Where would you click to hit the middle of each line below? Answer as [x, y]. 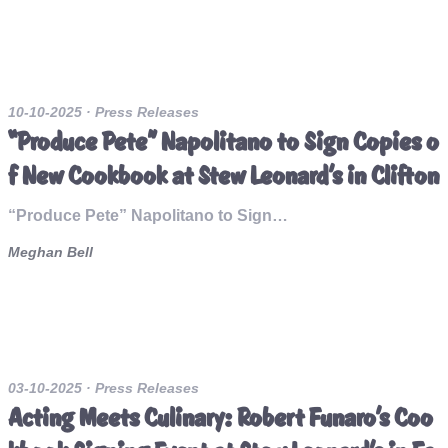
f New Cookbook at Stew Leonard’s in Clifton [223, 176]
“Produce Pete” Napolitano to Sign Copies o [223, 142]
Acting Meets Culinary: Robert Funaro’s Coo [220, 418]
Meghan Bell [50, 252]
